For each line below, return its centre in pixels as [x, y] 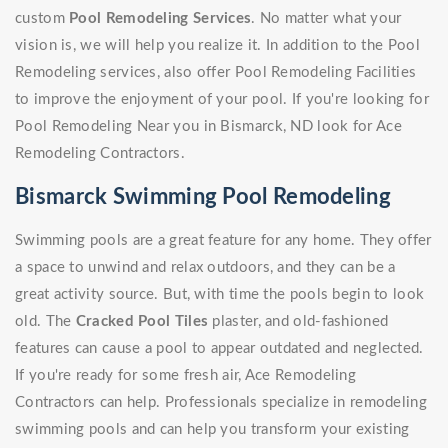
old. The [45, 322]
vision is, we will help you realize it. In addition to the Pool [217, 46]
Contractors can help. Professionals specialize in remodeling [221, 403]
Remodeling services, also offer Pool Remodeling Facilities [216, 73]
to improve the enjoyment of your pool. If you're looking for [222, 100]
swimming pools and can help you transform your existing [212, 430]
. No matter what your [326, 19]
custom [42, 19]
